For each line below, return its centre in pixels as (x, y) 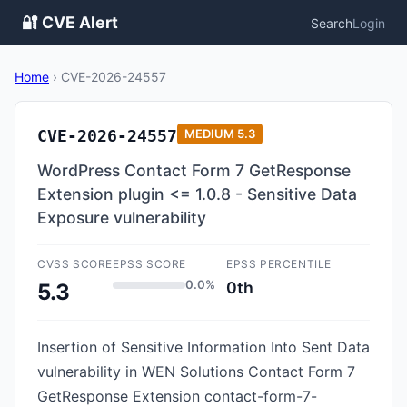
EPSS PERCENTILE (279, 264)
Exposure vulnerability (122, 218)
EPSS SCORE (149, 264)
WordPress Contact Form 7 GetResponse (194, 170)
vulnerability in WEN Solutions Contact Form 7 (196, 372)
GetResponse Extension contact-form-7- (177, 396)
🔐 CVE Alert (70, 22)
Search (332, 23)
